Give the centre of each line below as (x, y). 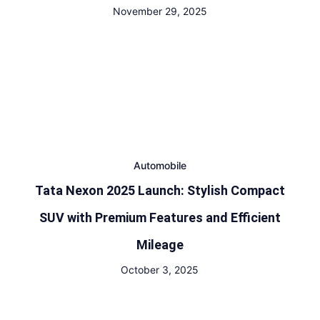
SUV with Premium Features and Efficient (160, 217)
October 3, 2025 (160, 270)
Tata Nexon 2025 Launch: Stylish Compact (160, 190)
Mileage (160, 245)
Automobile (160, 165)
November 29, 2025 (160, 11)
